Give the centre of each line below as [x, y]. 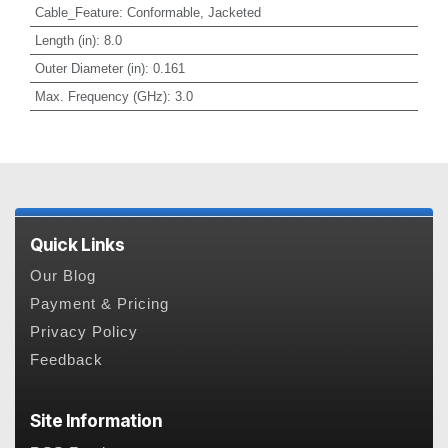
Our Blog [63, 276]
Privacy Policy [84, 332]
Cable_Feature [76, 12]
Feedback [66, 360]
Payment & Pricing [99, 304]
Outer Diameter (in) [89, 68]
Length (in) [65, 40]
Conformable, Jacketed [193, 12]
